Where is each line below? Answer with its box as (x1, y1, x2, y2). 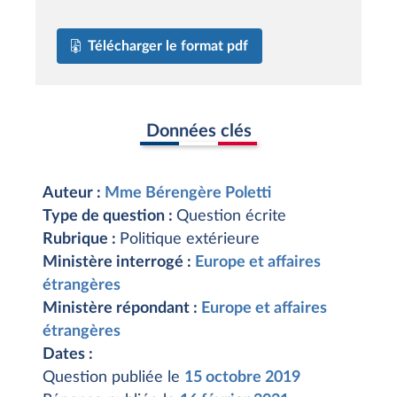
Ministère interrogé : (43, 254, 195, 270)
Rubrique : (43, 231, 120, 247)
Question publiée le (43, 370, 184, 385)
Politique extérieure (120, 231, 260, 247)
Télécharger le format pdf (88, 38, 248, 53)
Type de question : (43, 208, 176, 224)
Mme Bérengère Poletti (105, 185, 271, 201)
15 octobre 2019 (184, 370, 300, 385)
